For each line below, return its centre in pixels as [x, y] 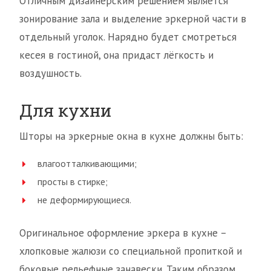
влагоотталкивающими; [87, 164]
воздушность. [51, 73]
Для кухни [65, 111]
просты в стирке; [73, 182]
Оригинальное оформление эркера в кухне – [123, 233]
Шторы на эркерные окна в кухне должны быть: [131, 136]
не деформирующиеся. [84, 200]
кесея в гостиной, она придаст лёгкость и [116, 55]
